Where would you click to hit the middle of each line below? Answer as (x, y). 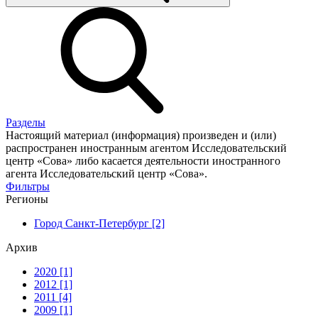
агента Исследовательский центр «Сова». (106, 173)
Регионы (27, 199)
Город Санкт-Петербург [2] (99, 223)
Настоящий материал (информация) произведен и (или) (141, 135)
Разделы (26, 122)
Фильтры (28, 186)
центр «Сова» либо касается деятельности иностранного (143, 160)
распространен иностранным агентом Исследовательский (146, 148)
